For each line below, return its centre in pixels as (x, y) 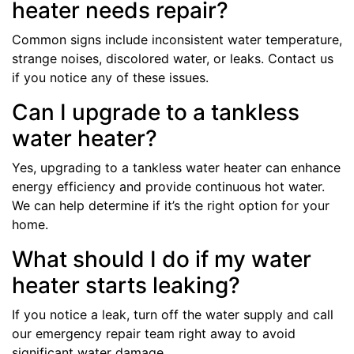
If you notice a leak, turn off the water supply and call (173, 314)
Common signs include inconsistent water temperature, (177, 39)
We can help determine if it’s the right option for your (171, 205)
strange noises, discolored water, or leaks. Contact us (173, 58)
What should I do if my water (162, 259)
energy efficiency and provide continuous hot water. (168, 186)
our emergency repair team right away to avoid (154, 333)
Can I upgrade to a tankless (156, 112)
